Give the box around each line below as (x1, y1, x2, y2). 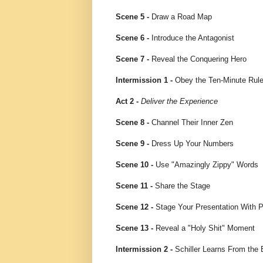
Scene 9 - (116, 139, 149, 149)
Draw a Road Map (149, 12, 212, 22)
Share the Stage (153, 181, 210, 191)
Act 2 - (116, 97, 139, 106)
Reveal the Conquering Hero (149, 55, 247, 64)
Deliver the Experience (141, 97, 218, 106)
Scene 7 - (116, 55, 149, 64)
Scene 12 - (116, 203, 153, 212)
